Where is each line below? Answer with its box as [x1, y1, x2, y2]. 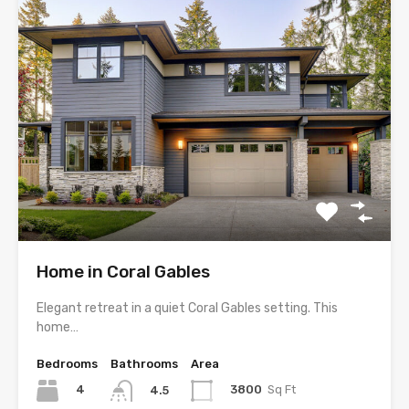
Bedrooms [37, 356, 98, 371]
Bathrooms [110, 356, 178, 371]
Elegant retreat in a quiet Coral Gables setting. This [37, 299, 338, 316]
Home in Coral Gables [37, 260, 210, 282]
